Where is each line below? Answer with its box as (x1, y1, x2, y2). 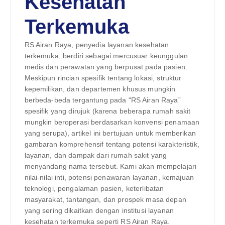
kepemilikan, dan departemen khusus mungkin (24, 85, 176, 93)
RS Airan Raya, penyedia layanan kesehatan (24, 41, 169, 49)
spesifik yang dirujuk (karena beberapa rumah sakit (24, 107, 191, 116)
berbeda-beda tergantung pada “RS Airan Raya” (24, 96, 181, 104)
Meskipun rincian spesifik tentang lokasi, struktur (24, 74, 182, 82)
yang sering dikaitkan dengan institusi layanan (24, 206, 174, 215)
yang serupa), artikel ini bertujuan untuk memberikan (24, 129, 196, 138)
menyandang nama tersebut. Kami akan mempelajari (24, 162, 197, 171)
